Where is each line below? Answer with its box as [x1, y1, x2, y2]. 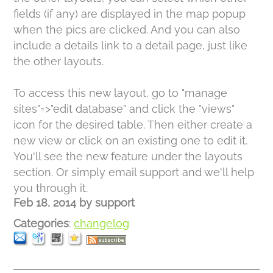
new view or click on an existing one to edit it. [13, 134, 248, 147]
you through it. [13, 182, 88, 194]
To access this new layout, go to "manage [13, 87, 228, 99]
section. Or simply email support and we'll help [13, 166, 255, 179]
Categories [13, 217, 69, 230]
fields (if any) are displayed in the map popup [13, 7, 246, 20]
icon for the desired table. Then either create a [13, 118, 253, 131]
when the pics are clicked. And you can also [13, 23, 241, 36]
